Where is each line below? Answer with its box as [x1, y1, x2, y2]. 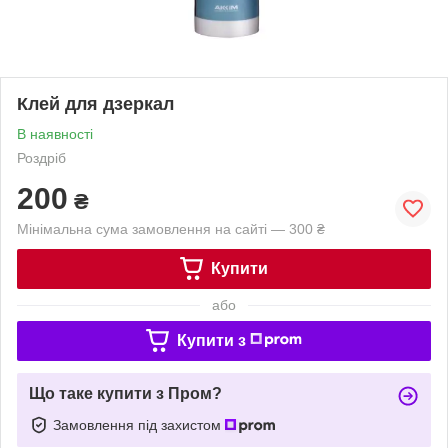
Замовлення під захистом [53, 416, 225, 433]
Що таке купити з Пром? [29, 384, 222, 402]
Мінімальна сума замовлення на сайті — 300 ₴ [17, 220, 325, 237]
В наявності [17, 125, 93, 142]
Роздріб [17, 149, 66, 166]
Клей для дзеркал [17, 93, 174, 114]
